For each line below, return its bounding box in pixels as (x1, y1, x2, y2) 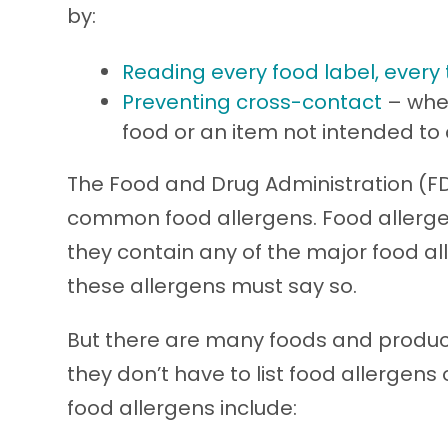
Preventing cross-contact (122, 87, 383, 116)
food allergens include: (67, 393, 298, 422)
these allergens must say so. (67, 271, 358, 300)
